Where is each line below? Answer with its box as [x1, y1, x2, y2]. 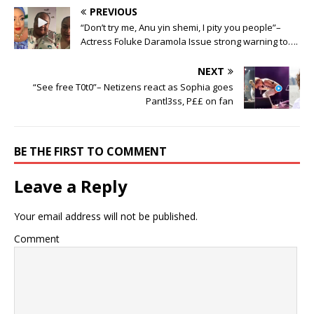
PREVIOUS [90, 5, 137, 19]
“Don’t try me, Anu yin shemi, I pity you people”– [81, 21, 281, 34]
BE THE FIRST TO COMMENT [14, 144, 167, 160]
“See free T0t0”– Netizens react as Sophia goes [33, 81, 233, 94]
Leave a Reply [14, 175, 128, 198]
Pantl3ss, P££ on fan [146, 95, 233, 108]
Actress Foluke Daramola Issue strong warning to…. [81, 35, 298, 48]
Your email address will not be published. [14, 210, 198, 224]
